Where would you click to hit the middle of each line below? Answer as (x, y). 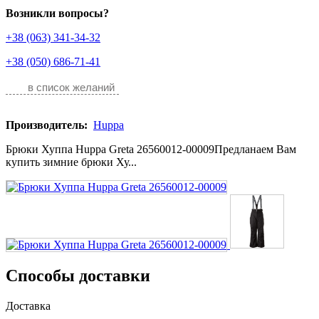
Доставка (30, 305)
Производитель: (48, 125)
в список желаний (71, 87)
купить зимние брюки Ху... (71, 162)
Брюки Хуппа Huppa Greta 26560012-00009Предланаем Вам (151, 149)
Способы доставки (78, 275)
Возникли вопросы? (57, 13)
